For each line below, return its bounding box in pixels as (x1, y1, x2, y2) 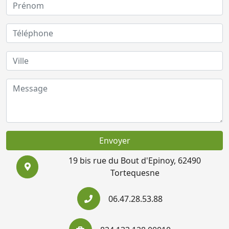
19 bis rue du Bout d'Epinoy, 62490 (68, 155, 201, 167)
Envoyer (99, 135, 130, 147)
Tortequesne (110, 167, 159, 179)
